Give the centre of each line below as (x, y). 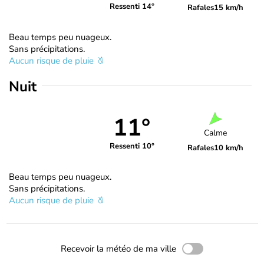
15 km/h (229, 7)
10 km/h (229, 148)
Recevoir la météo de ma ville (118, 248)
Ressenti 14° (132, 7)
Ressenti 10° (132, 146)
